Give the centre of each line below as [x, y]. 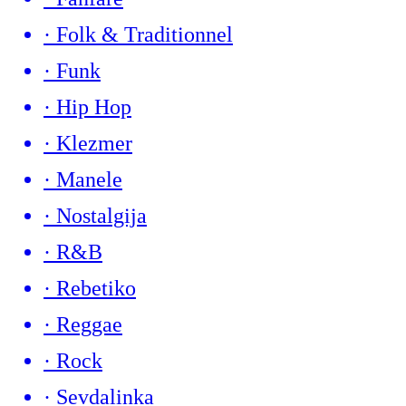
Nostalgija [101, 216]
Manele [89, 180]
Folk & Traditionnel [145, 35]
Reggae [89, 325]
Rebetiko [96, 289]
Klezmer [94, 144]
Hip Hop [94, 107]
